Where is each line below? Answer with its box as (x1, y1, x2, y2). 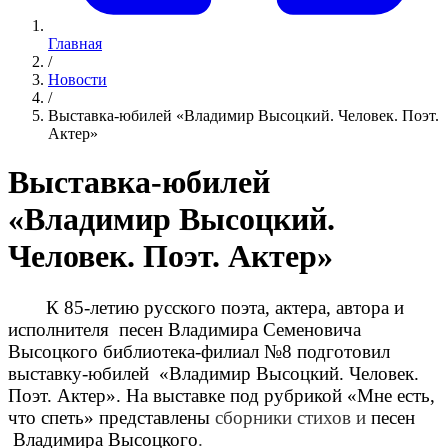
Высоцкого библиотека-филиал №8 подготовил (8, 340, 390, 362)
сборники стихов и (215, 406, 366, 428)
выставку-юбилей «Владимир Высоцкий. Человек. (8, 362, 419, 384)
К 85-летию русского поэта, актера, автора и (45, 296, 404, 318)
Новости (48, 71, 107, 88)
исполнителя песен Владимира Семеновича (8, 318, 361, 340)
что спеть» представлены (8, 406, 215, 428)
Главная (48, 35, 102, 52)
